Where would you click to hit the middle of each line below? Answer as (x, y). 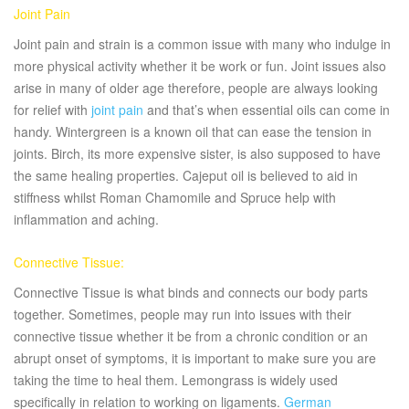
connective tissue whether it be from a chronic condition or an (191, 336)
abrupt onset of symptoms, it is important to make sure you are (195, 358)
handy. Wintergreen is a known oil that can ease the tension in (193, 132)
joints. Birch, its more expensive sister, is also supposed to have (197, 154)
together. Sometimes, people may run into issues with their (183, 315)
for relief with (52, 110)
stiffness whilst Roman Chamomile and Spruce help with (175, 198)
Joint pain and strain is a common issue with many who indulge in (202, 44)
